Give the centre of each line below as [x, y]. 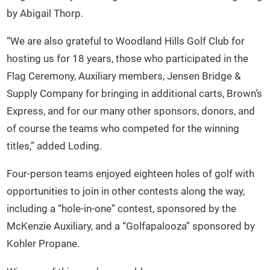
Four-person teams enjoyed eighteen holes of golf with [131, 174]
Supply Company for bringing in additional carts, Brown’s [135, 93]
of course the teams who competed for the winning [123, 128]
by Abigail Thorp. [45, 13]
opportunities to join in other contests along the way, [126, 191]
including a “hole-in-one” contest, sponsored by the [122, 209]
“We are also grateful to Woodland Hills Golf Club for [126, 41]
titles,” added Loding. [55, 146]
